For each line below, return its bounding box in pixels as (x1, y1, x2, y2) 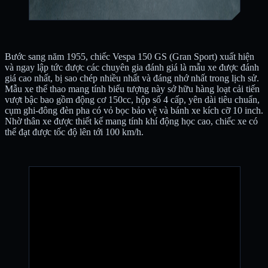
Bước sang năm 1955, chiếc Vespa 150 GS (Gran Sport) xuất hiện (5, 51, 254, 62)
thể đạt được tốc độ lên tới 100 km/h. (5, 127, 144, 138)
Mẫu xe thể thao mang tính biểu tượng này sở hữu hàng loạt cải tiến (5, 84, 260, 95)
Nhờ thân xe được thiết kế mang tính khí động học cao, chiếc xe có (5, 116, 258, 127)
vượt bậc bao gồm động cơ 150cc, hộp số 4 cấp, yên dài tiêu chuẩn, (5, 95, 260, 105)
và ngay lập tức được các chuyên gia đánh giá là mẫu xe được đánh (5, 62, 259, 73)
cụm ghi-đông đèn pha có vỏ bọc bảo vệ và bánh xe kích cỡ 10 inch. (5, 105, 263, 116)
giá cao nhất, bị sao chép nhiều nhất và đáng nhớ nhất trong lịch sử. (5, 73, 259, 84)
